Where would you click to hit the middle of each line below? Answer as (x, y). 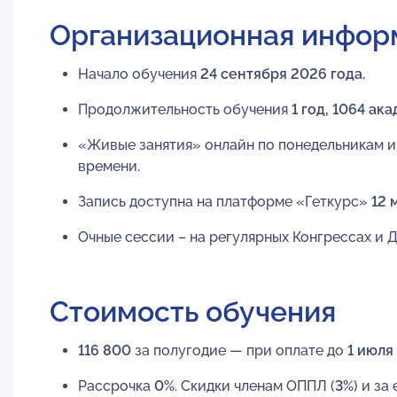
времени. (109, 166)
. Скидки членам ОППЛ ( (255, 385)
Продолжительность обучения (185, 109)
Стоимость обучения (193, 311)
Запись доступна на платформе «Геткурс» (225, 201)
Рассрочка (114, 385)
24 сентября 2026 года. (283, 74)
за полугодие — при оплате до (239, 350)
